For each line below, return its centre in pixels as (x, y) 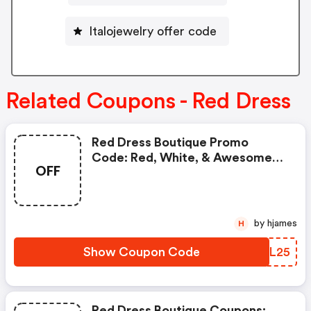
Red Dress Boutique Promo (170, 143)
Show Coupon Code (142, 252)
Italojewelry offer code (153, 31)
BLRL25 (267, 252)
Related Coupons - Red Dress (148, 102)
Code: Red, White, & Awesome (182, 158)
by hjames (282, 224)
